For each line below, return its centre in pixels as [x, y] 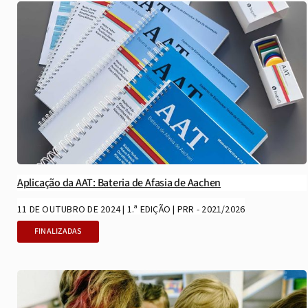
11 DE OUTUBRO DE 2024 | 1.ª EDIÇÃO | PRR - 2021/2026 [131, 210]
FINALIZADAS [58, 232]
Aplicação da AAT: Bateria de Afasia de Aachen [119, 183]
